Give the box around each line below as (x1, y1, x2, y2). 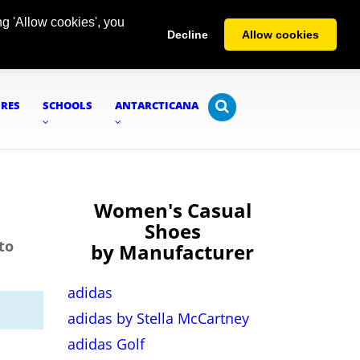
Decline (166, 28, 208, 42)
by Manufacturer (91, 239, 255, 265)
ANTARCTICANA (115, 98, 198, 112)
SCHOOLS (43, 98, 92, 112)
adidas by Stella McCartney (67, 309, 249, 328)
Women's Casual (93, 197, 252, 223)
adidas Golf (67, 334, 145, 354)
